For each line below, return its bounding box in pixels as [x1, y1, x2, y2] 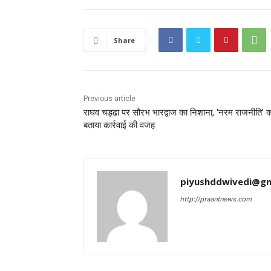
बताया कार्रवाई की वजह [83, 120, 155, 131]
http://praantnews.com [180, 195, 252, 204]
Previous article [83, 94, 135, 103]
